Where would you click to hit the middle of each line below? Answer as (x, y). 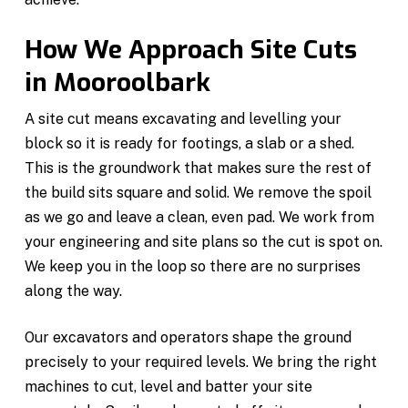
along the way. (74, 291)
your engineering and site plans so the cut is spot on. (204, 241)
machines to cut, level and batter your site (169, 386)
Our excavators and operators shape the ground (189, 337)
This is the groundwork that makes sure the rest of (199, 168)
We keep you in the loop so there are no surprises (193, 266)
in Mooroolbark (118, 82)
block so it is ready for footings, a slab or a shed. (190, 143)
